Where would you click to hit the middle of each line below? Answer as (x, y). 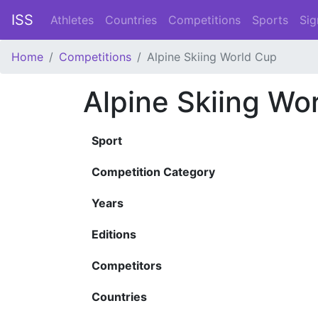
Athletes (72, 20)
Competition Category (153, 172)
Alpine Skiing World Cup (212, 57)
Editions (114, 234)
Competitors (127, 265)
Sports (270, 20)
